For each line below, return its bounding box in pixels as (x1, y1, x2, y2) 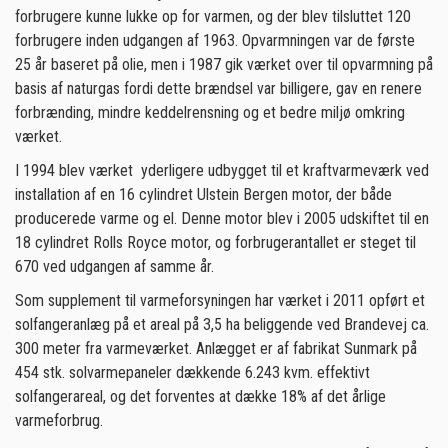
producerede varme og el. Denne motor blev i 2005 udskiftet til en (15, 209, 429, 228)
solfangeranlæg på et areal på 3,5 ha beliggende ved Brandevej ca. (15, 315, 429, 334)
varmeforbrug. (15, 411, 103, 430)
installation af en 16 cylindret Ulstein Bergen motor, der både (15, 185, 392, 204)
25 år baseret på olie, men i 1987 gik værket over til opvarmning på (15, 55, 433, 74)
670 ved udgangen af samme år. (15, 257, 214, 276)
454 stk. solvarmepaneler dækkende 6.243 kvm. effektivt (15, 363, 370, 382)
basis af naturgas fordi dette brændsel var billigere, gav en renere (15, 79, 422, 98)
